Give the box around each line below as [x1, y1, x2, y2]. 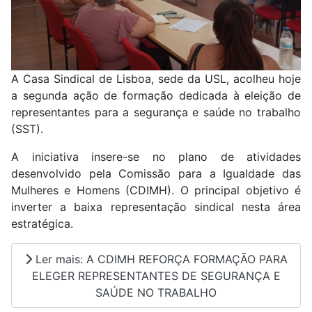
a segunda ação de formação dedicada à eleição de [11, 88, 301, 102]
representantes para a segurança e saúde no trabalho [11, 105, 301, 119]
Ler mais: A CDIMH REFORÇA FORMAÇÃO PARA [31, 251, 288, 266]
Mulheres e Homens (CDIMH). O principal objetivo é [11, 183, 301, 197]
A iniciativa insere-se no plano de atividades [11, 150, 301, 164]
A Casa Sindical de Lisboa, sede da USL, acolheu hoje [11, 72, 301, 86]
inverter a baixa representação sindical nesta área [11, 200, 301, 214]
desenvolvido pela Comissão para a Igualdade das [11, 166, 301, 180]
